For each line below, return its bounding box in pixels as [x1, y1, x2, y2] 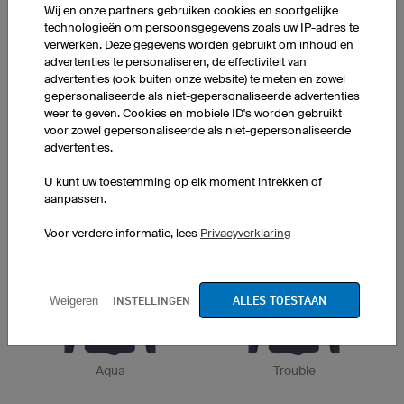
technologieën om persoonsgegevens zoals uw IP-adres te [44, 21, 359, 34]
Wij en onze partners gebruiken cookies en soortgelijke [44, 4, 338, 17]
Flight [94, 60, 126, 75]
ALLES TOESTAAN [233, 292, 326, 308]
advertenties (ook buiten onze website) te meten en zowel [44, 72, 345, 86]
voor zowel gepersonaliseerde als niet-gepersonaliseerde [44, 124, 351, 137]
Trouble [272, 363, 316, 378]
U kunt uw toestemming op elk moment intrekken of [44, 175, 322, 188]
